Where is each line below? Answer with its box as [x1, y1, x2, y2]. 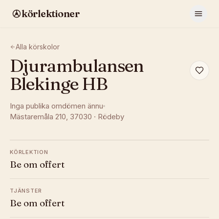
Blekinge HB [10, 73, 108, 94]
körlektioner [22, 7, 79, 20]
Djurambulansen [10, 55, 144, 76]
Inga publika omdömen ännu [10, 101, 103, 110]
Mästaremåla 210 [10, 112, 66, 121]
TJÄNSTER [10, 187, 43, 194]
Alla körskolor [16, 43, 60, 51]
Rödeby [98, 112, 124, 121]
